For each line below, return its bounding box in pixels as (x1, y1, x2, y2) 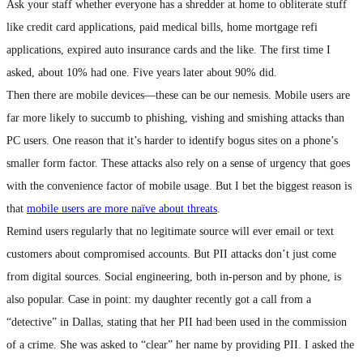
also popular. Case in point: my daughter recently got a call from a (6, 293, 311, 306)
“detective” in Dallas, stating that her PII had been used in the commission (6, 316, 347, 329)
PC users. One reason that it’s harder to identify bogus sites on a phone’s (6, 135, 338, 147)
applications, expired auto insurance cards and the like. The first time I (6, 44, 331, 57)
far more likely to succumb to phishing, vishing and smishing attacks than (6, 112, 344, 125)
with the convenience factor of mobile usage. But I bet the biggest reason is (6, 180, 352, 193)
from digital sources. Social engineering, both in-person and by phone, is (6, 271, 341, 284)
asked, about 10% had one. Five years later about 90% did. (6, 66, 277, 79)
